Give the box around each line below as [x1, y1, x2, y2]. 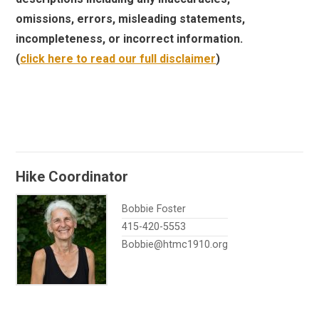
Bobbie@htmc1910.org [122, 239, 229, 251]
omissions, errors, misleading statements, [16, 12, 246, 26]
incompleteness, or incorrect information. [16, 32, 244, 46]
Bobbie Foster [122, 203, 187, 216]
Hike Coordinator [16, 168, 129, 186]
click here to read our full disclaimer [20, 52, 216, 66]
